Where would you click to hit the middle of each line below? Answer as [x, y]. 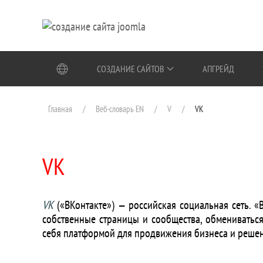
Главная [60, 109]
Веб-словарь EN [120, 109]
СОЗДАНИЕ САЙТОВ [130, 68]
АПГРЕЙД [218, 68]
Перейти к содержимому [72, 29]
